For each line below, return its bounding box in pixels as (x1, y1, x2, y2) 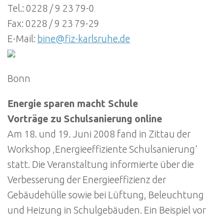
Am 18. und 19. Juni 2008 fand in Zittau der (7, 128, 191, 139)
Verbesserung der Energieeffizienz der (7, 174, 166, 185)
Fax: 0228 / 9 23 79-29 (7, 18, 99, 29)
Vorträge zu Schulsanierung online (7, 113, 162, 124)
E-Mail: (7, 33, 37, 44)
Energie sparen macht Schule (7, 98, 138, 109)
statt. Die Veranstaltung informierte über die (7, 159, 194, 170)
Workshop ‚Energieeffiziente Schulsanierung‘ (7, 143, 197, 155)
